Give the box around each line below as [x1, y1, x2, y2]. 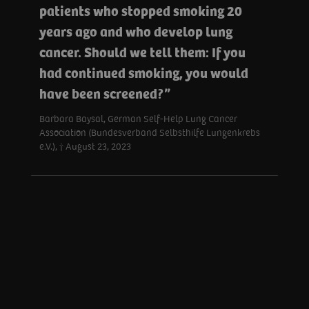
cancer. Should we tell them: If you [39, 46, 246, 61]
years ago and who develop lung [39, 25, 232, 41]
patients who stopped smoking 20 [39, 4, 242, 20]
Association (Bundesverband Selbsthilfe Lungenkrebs [39, 128, 260, 139]
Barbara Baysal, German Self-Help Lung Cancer [39, 114, 237, 125]
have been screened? [39, 87, 164, 103]
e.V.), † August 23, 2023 [39, 141, 131, 152]
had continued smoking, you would [39, 66, 248, 82]
